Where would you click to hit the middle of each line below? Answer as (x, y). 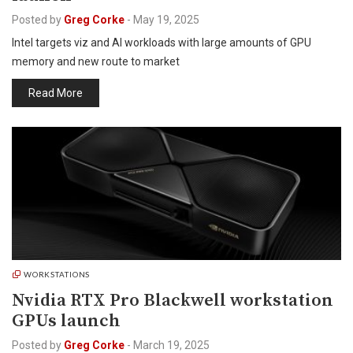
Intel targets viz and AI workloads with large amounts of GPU (162, 43)
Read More (56, 93)
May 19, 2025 (166, 20)
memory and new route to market (96, 61)
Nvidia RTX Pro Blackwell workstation (173, 301)
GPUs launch (66, 321)
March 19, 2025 (171, 345)
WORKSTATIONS (57, 274)
